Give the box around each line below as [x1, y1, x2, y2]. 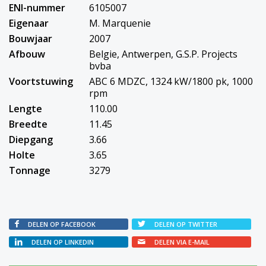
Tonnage [9, 163, 50, 177]
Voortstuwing [9, 74, 73, 88]
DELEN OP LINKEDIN [31, 237, 94, 246]
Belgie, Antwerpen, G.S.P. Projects [89, 47, 237, 61]
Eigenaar [9, 16, 49, 30]
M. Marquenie [89, 16, 151, 30]
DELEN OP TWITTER [154, 219, 217, 229]
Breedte [9, 117, 47, 131]
